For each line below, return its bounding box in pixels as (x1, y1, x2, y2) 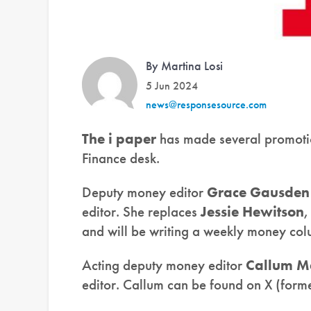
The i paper (82, 129, 156, 149)
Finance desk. (82, 149, 160, 168)
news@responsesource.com (146, 97, 267, 112)
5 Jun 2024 (146, 78, 198, 94)
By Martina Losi (146, 58, 223, 74)
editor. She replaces (82, 202, 197, 221)
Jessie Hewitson (197, 202, 304, 221)
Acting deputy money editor (82, 255, 246, 275)
